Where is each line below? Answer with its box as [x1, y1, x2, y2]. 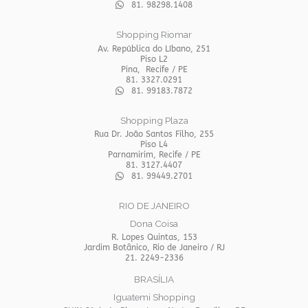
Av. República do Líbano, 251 [98, 44, 210, 54]
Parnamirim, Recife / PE [107, 150, 201, 160]
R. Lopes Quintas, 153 [111, 232, 197, 243]
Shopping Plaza [120, 115, 188, 126]
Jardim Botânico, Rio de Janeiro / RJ [83, 243, 225, 253]
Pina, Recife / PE [120, 65, 188, 75]
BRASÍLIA [134, 274, 174, 285]
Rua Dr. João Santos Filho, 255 [94, 129, 214, 140]
